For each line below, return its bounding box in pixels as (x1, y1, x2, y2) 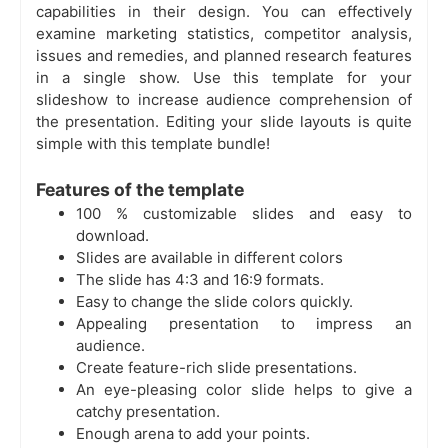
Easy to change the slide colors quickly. (76, 291, 353, 311)
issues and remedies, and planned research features (36, 45, 412, 65)
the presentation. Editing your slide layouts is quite (36, 111, 412, 131)
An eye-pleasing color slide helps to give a (76, 379, 412, 399)
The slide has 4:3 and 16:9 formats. (76, 269, 324, 289)
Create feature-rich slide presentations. (76, 357, 357, 377)
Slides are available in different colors (76, 247, 343, 267)
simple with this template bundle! (36, 133, 270, 153)
